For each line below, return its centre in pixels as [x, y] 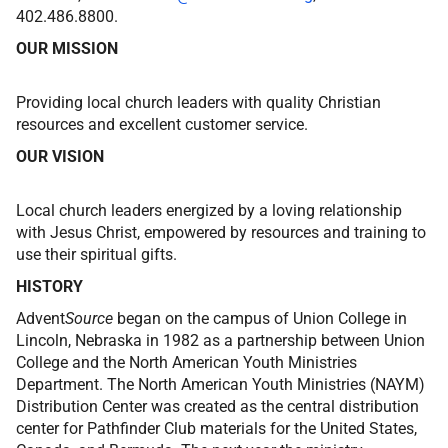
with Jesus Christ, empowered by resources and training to [221, 232]
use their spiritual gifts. [96, 254]
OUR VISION [60, 156]
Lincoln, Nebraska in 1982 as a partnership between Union [220, 340]
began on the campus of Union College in [262, 318]
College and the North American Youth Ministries [186, 362]
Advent [40, 318]
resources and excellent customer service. [162, 124]
